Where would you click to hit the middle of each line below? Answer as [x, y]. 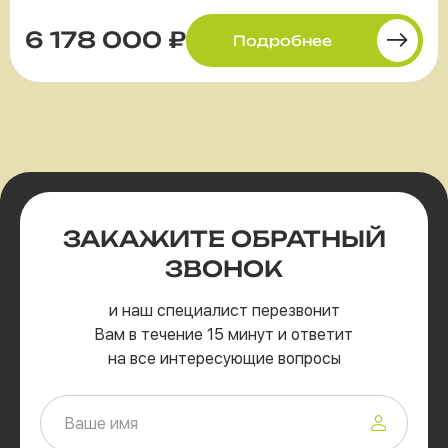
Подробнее [282, 40]
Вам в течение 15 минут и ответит [224, 335]
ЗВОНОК [224, 269]
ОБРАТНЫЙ [308, 239]
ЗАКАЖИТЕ [146, 239]
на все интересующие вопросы [224, 359]
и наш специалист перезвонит [224, 311]
